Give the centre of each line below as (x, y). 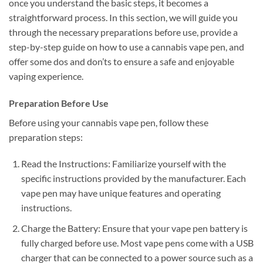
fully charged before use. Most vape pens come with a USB (137, 243)
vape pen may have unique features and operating (121, 193)
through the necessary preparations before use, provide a (123, 32)
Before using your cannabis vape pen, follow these (109, 122)
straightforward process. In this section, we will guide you (123, 17)
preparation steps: (46, 137)
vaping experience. (46, 76)
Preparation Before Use (59, 103)
